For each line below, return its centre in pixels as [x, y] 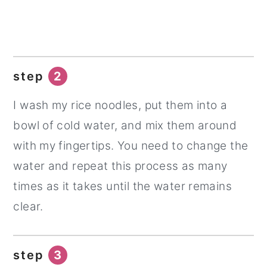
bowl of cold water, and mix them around [125, 126]
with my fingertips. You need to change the [131, 146]
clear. [28, 207]
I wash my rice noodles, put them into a [120, 105]
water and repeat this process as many [120, 166]
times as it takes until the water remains [122, 187]
